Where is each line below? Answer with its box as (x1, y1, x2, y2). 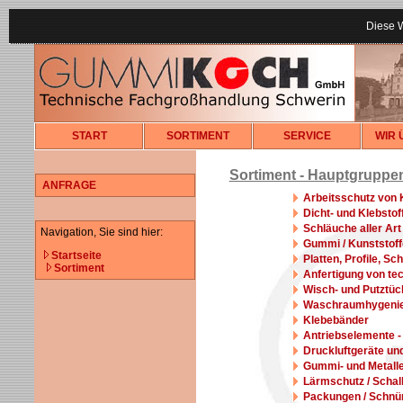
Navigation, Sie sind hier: (40, 226, 163, 238)
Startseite (51, 249, 102, 262)
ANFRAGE (42, 179, 96, 192)
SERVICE (280, 130, 334, 142)
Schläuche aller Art (302, 222, 401, 235)
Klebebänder (302, 314, 369, 327)
